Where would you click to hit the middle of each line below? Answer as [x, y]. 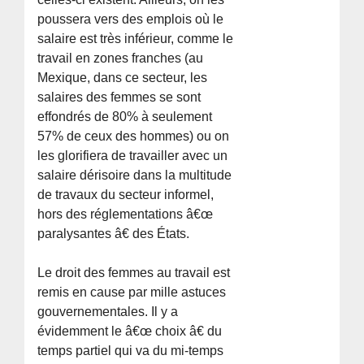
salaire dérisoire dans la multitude [135, 175]
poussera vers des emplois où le [131, 19]
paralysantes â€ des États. [114, 233]
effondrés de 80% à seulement [125, 116]
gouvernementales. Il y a [108, 311]
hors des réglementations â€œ [126, 214]
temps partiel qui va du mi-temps [131, 350]
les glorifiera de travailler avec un [133, 155]
